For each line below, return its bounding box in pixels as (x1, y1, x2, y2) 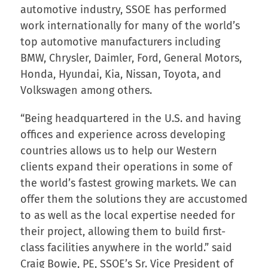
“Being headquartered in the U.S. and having (20, 111, 240, 125)
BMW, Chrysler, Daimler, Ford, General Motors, (20, 51, 242, 65)
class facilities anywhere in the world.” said (20, 240, 232, 254)
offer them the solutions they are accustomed (20, 192, 248, 206)
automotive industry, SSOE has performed (20, 2, 227, 16)
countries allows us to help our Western (20, 144, 217, 157)
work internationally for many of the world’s (20, 19, 240, 32)
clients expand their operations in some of (20, 160, 232, 173)
